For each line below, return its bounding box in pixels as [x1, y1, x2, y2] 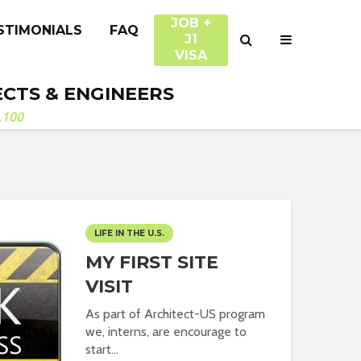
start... [85, 342, 118, 357]
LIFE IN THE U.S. [94, 228, 164, 239]
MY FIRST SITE [85, 251, 218, 273]
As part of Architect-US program [85, 306, 265, 322]
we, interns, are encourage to [85, 324, 247, 339]
